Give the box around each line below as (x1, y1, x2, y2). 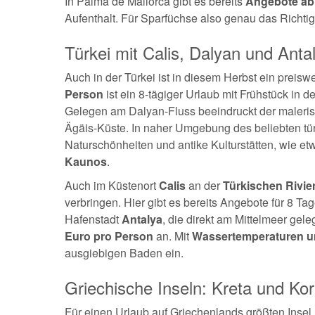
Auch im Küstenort (65, 177, 159, 193)
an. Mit (153, 228, 189, 244)
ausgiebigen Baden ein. (65, 245, 184, 261)
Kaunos (65, 153, 107, 169)
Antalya (122, 211, 162, 227)
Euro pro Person (65, 228, 153, 244)
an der (186, 177, 220, 193)
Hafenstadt (65, 211, 122, 227)
